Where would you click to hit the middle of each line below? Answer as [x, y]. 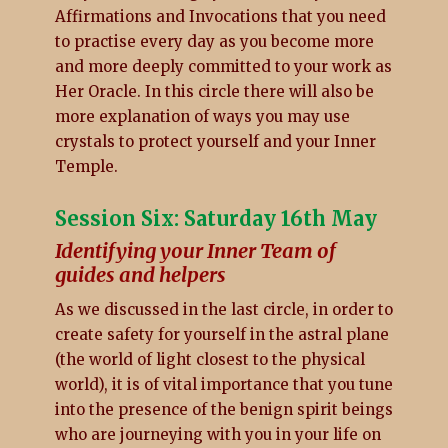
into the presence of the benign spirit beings [223, 409]
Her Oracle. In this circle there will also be [214, 91]
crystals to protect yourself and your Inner [215, 141]
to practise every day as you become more [214, 41]
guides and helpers [140, 274]
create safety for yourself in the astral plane [221, 334]
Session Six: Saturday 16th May [215, 218]
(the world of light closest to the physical [209, 359]
